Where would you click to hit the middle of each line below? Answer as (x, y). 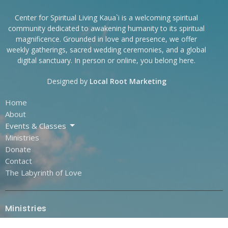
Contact (19, 161)
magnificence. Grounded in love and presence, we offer (106, 39)
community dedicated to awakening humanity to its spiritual (106, 28)
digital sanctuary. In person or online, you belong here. (106, 60)
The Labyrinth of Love (44, 172)
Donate (18, 149)
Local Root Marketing (128, 81)
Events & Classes (36, 125)
